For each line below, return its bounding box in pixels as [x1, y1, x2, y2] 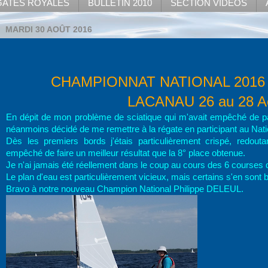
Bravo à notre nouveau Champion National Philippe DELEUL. [6, 184, 243, 194]
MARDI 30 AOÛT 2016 [5, 25, 92, 34]
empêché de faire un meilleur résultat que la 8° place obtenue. [6, 148, 245, 158]
